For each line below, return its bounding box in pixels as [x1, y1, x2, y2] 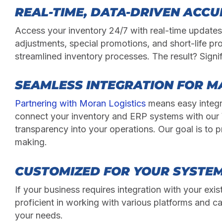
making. [15, 137, 47, 147]
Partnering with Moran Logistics [15, 98, 146, 109]
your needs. [15, 210, 63, 221]
